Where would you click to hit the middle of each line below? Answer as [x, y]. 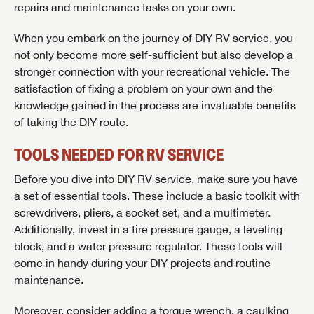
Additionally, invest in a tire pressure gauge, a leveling [148, 230]
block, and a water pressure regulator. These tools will [148, 246]
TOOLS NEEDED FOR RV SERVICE [119, 155]
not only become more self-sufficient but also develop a [153, 55]
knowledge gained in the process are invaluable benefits [155, 105]
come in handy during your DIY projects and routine [142, 263]
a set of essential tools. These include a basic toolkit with [157, 196]
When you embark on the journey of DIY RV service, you [153, 38]
